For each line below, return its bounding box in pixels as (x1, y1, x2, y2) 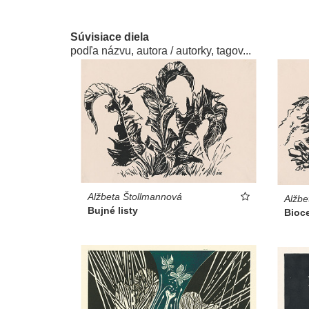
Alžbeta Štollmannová (88, 191, 182, 203)
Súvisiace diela (70, 31, 149, 43)
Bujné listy (88, 205, 138, 217)
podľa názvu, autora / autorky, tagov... (70, 45, 251, 57)
